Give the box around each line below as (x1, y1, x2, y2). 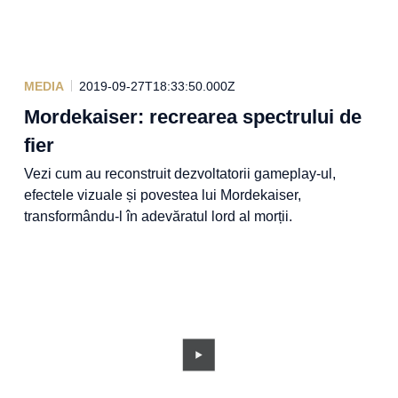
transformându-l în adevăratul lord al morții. (23, 208, 292, 224)
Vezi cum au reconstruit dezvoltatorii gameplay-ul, (23, 165, 336, 181)
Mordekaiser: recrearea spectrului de (23, 105, 362, 128)
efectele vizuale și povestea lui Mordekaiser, (23, 187, 301, 203)
